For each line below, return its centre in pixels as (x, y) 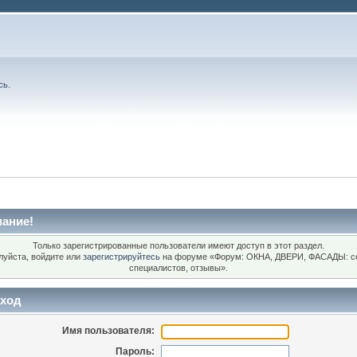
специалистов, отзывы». (178, 268)
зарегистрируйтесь (122, 257)
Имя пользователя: (109, 330)
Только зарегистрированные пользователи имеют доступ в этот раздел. (178, 246)
